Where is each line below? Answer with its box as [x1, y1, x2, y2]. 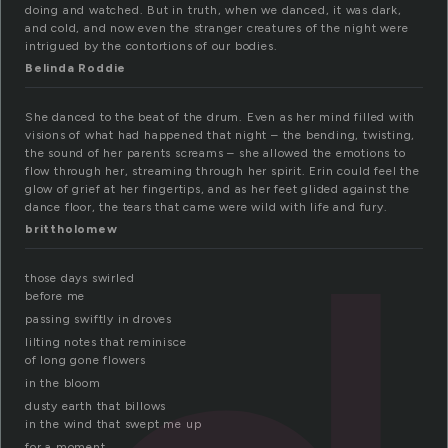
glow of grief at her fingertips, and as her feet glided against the [25, 182, 410, 197]
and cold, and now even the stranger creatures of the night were [25, 21, 409, 36]
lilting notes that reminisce [25, 335, 187, 350]
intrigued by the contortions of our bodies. [25, 39, 278, 54]
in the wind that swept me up [25, 417, 202, 432]
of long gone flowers [25, 353, 146, 368]
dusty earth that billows [25, 399, 167, 414]
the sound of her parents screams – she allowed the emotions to [25, 146, 406, 161]
